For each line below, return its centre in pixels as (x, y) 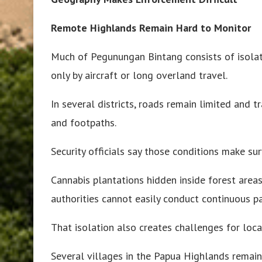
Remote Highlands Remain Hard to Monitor (151, 27)
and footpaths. (84, 122)
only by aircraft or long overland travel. (139, 75)
